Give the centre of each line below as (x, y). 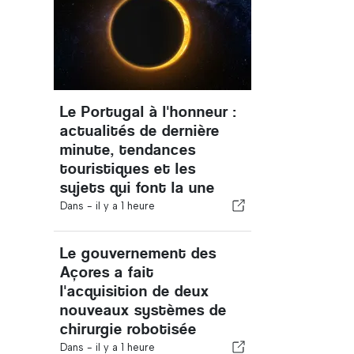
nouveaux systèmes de (143, 310)
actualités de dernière (140, 131)
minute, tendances (128, 150)
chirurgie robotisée (128, 329)
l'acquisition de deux (135, 291)
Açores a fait (107, 272)
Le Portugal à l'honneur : (148, 112)
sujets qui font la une (137, 188)
